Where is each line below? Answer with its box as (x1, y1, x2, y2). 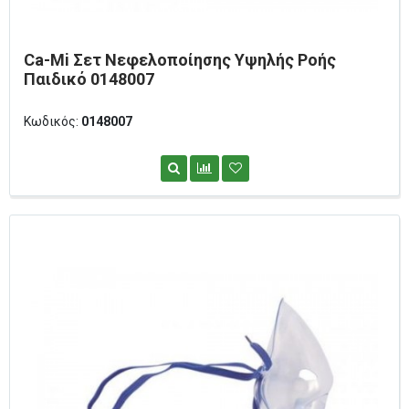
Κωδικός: (24, 113, 81, 129)
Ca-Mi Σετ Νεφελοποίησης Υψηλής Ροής (24, 49, 336, 69)
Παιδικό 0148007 (24, 68, 154, 89)
